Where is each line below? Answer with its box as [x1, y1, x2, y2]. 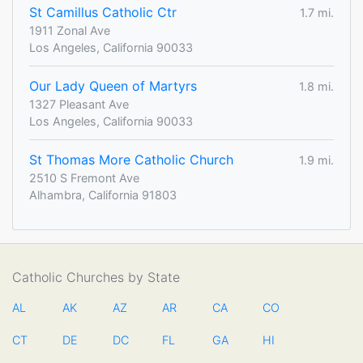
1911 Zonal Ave [29, 23, 110, 38]
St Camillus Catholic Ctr [29, 4, 177, 21]
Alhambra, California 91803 [29, 188, 177, 203]
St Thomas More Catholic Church [29, 152, 233, 169]
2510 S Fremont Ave [29, 171, 139, 186]
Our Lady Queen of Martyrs [29, 78, 197, 95]
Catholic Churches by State [12, 269, 180, 286]
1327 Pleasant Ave [29, 97, 129, 112]
